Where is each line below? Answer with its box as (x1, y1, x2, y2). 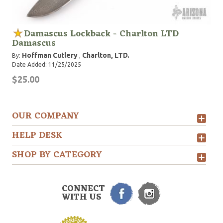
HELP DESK (12, 127, 63, 143)
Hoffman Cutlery (22, 51, 78, 59)
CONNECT (62, 182, 105, 197)
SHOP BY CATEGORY (12, 147, 102, 163)
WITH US (62, 190, 102, 205)
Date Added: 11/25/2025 (12, 61, 81, 68)
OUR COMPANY (12, 108, 79, 124)
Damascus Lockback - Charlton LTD (24, 26, 179, 42)
